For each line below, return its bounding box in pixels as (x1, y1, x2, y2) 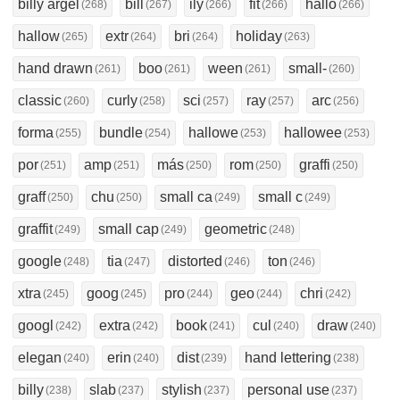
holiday (236, 29, 282, 44)
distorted (168, 254, 222, 269)
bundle (99, 125, 143, 140)
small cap (98, 221, 159, 237)
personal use (247, 382, 329, 397)
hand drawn (18, 61, 93, 76)
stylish (162, 382, 202, 397)
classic (18, 93, 62, 108)
